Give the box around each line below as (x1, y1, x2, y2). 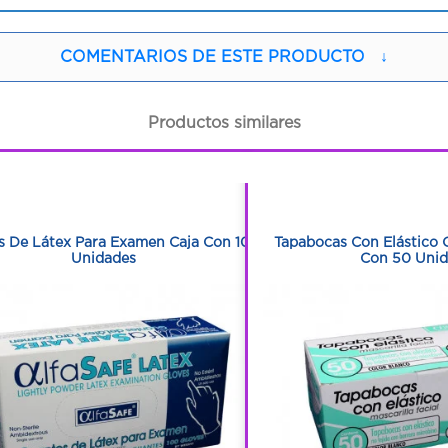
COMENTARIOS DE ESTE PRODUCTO (60, 47, 365, 66)
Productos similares (147, 112, 301, 131)
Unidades (71, 249, 137, 266)
